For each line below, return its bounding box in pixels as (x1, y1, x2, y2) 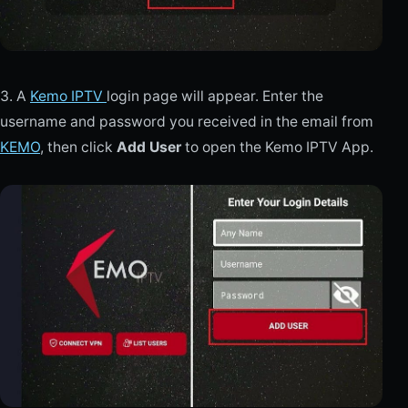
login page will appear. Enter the (107, 87, 323, 106)
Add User (117, 138, 181, 157)
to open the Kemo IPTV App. (181, 138, 373, 157)
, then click (40, 138, 117, 157)
